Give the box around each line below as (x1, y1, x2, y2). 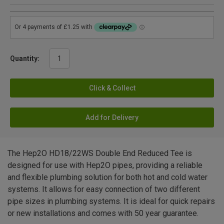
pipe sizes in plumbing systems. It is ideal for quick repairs (7, 196, 215, 206)
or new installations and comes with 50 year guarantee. (7, 208, 198, 218)
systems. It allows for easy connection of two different (7, 184, 200, 194)
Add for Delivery (85, 113, 138, 122)
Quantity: (10, 54, 39, 63)
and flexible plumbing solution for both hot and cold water (7, 172, 207, 182)
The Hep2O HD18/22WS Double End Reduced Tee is (7, 148, 192, 158)
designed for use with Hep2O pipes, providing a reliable (7, 160, 202, 170)
